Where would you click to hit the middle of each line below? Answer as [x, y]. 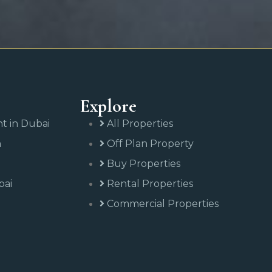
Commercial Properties [163, 204]
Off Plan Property [150, 144]
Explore [108, 106]
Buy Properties [144, 164]
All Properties [140, 124]
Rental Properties [150, 184]
